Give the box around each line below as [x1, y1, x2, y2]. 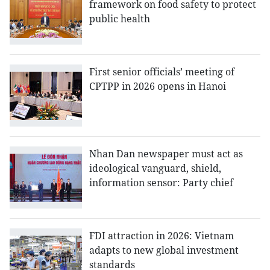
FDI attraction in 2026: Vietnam [89, 229, 234, 243]
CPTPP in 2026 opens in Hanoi [89, 80, 226, 93]
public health [89, 12, 150, 25]
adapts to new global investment [89, 243, 239, 257]
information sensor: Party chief [89, 176, 233, 190]
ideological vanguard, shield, [89, 162, 221, 175]
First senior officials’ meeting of [89, 65, 234, 79]
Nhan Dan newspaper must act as [89, 147, 243, 161]
